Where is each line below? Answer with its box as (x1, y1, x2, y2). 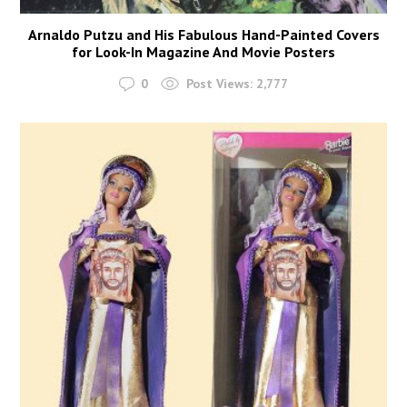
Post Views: (186, 75, 253, 93)
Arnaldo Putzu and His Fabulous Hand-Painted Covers (27, 25, 380, 44)
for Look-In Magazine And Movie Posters (72, 42, 335, 61)
